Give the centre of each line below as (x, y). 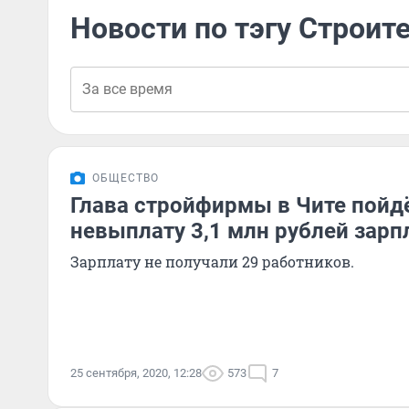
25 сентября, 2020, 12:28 (136, 373)
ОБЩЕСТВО (126, 178)
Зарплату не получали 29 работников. (212, 262)
